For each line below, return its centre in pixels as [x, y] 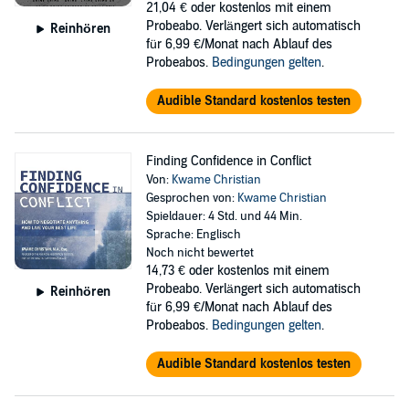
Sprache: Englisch [193, 235]
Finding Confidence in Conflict [228, 161]
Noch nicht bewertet [199, 253]
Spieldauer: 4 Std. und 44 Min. [224, 216]
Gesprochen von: [191, 198]
